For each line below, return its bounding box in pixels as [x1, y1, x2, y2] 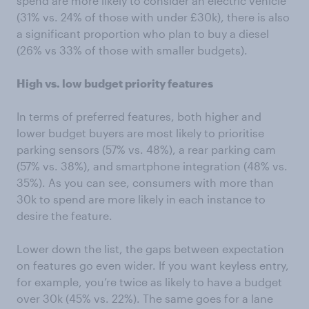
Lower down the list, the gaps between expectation [17, 242, 284, 256]
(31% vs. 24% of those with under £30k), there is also [17, 10, 290, 24]
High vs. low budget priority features [17, 77, 213, 90]
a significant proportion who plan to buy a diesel [17, 27, 269, 41]
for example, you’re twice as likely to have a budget [17, 275, 282, 289]
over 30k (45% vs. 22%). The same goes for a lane [17, 292, 273, 306]
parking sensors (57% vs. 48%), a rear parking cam [17, 143, 276, 157]
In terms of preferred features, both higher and [17, 110, 261, 123]
